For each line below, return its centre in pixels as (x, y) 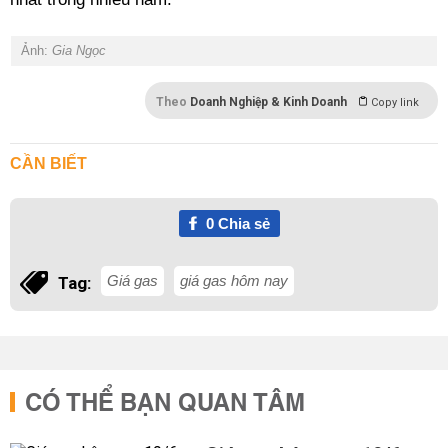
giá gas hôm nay (234, 280)
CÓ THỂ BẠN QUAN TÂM (165, 404)
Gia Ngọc (79, 50)
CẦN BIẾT (48, 163)
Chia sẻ (241, 223)
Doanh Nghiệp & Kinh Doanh (268, 102)
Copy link (395, 102)
